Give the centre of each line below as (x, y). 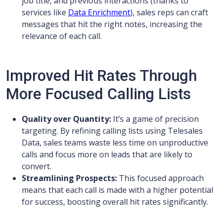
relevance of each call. (62, 36)
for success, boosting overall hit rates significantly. (115, 202)
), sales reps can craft (169, 13)
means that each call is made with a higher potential (117, 190)
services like (45, 13)
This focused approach (160, 178)
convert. (37, 166)
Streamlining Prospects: (69, 178)
